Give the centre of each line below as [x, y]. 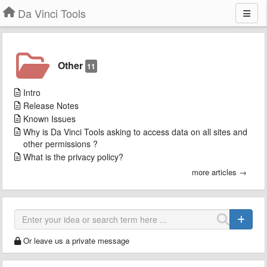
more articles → [219, 172]
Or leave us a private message [76, 240]
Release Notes [51, 105]
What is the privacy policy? [73, 157]
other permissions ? [60, 144]
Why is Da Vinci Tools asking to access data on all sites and [135, 132]
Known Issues [49, 119]
